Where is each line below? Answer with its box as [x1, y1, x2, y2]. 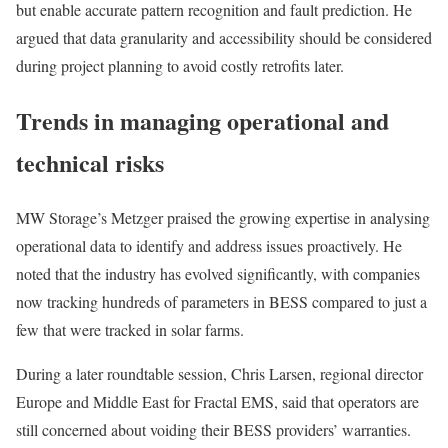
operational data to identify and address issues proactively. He [16, 235, 402, 257]
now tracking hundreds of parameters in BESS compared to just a [16, 291, 427, 313]
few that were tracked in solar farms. [16, 319, 244, 341]
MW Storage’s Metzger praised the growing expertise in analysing [16, 207, 430, 229]
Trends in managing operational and [16, 103, 389, 139]
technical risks [16, 145, 164, 181]
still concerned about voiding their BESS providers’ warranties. [16, 419, 411, 441]
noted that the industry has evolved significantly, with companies [16, 263, 420, 285]
